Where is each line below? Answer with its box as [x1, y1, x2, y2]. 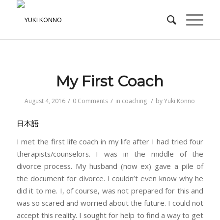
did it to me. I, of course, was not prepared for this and [16, 186, 204, 196]
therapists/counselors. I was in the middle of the [16, 149, 204, 159]
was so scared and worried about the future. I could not [16, 198, 204, 208]
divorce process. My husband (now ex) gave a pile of [16, 161, 204, 171]
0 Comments [73, 97, 109, 105]
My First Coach [56, 72, 164, 90]
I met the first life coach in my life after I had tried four [16, 137, 204, 147]
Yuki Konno [164, 97, 195, 105]
